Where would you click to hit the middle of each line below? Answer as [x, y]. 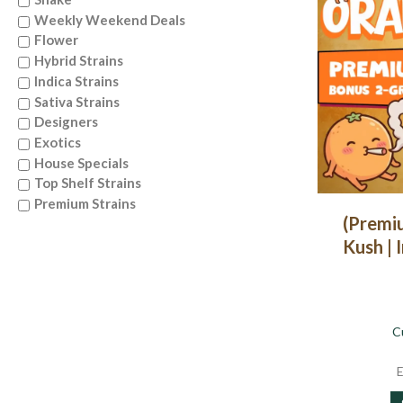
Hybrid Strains [79, 61]
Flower [56, 40]
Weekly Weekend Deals [110, 19]
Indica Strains [76, 81]
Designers [66, 122]
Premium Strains [85, 204]
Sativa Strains [77, 101]
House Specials [81, 162]
